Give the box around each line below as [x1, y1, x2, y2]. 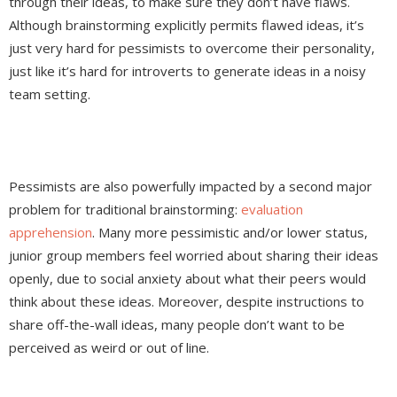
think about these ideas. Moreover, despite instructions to [9, 292, 364, 311]
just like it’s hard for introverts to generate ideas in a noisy [9, 62, 366, 81]
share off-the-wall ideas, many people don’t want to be [9, 315, 345, 334]
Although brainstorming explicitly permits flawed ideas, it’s [9, 16, 364, 35]
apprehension [9, 223, 92, 242]
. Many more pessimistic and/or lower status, [92, 223, 368, 242]
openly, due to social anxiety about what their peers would [9, 269, 366, 288]
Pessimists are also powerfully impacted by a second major [9, 177, 372, 196]
